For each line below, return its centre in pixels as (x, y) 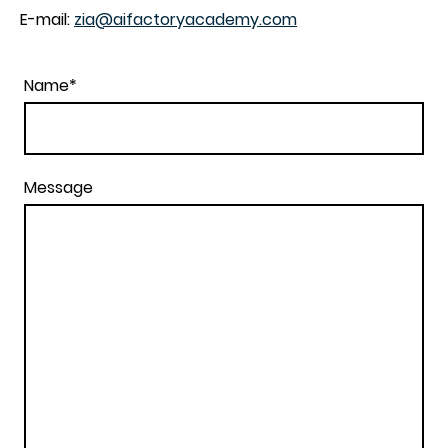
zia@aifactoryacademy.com (185, 19)
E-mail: (47, 19)
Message (58, 187)
